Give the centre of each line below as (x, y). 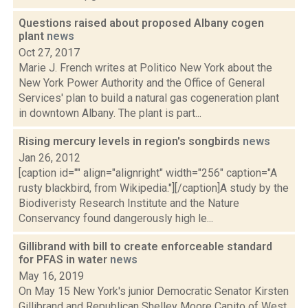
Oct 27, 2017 (49, 53)
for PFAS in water (64, 260)
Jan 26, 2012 (49, 158)
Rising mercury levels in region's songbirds (131, 141)
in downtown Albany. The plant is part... (110, 113)
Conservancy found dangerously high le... (116, 218)
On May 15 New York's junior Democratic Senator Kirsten (154, 291)
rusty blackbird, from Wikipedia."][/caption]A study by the (154, 188)
